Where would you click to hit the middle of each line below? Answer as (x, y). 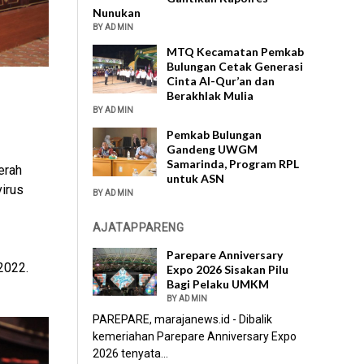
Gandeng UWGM (212, 149)
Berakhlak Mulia (210, 96)
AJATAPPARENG (139, 228)
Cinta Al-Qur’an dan (221, 81)
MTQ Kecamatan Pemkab (236, 52)
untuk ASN (196, 179)
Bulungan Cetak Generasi (235, 67)
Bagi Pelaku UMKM (218, 284)
